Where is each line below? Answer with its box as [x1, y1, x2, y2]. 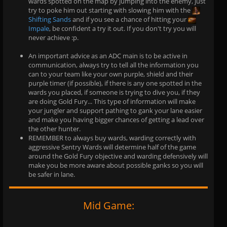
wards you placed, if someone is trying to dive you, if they [28, 87, 200, 97]
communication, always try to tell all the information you [28, 60, 199, 69]
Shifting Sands [28, 14, 71, 24]
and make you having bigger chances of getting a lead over [28, 115, 204, 124]
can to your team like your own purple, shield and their [28, 69, 193, 79]
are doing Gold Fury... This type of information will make [28, 96, 196, 106]
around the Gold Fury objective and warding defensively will [28, 151, 208, 161]
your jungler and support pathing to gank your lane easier [28, 105, 202, 115]
